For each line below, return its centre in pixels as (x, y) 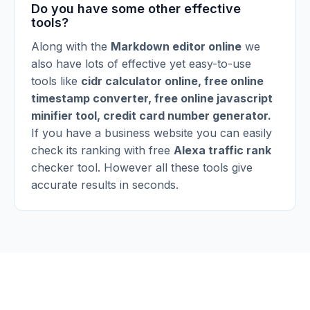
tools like (54, 81)
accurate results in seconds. (105, 185)
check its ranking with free (102, 150)
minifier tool (64, 116)
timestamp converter (90, 98)
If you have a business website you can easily (152, 133)
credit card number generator (185, 116)
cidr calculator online (139, 81)
